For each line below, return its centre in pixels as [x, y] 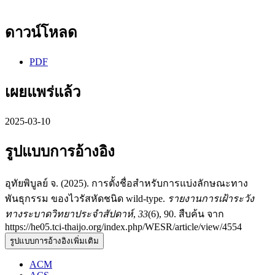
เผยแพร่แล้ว [43, 92]
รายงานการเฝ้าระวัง [211, 198]
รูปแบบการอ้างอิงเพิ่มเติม [54, 241]
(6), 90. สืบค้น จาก [186, 214]
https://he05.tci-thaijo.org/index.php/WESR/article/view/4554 [123, 227]
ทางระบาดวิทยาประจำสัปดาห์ [69, 214]
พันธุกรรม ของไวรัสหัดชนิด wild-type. [86, 198]
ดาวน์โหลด [41, 33]
